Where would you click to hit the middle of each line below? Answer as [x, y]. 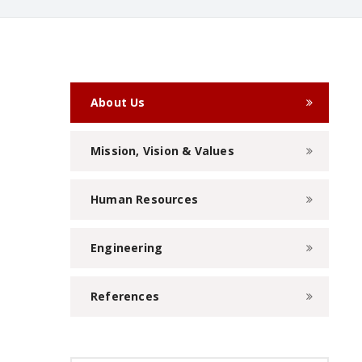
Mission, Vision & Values [162, 151]
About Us [118, 103]
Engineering [127, 248]
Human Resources [144, 200]
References [125, 297]
